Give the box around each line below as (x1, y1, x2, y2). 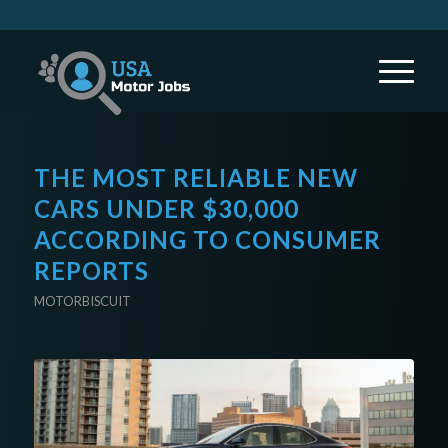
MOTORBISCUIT (33, 293, 131, 309)
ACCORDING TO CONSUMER (33, 225, 381, 254)
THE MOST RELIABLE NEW (33, 163, 358, 192)
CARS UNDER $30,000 (33, 194, 299, 223)
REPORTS (33, 256, 149, 285)
